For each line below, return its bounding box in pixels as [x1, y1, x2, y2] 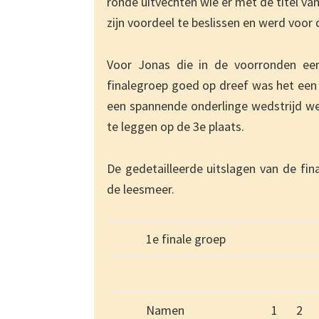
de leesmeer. [107, 181, 174, 198]
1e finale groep [146, 231, 226, 248]
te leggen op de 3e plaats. [107, 118, 244, 135]
